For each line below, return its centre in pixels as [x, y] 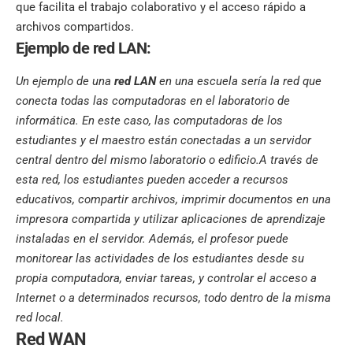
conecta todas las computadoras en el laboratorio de [153, 101]
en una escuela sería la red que [239, 82]
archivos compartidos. [75, 26]
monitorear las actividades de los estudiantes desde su [160, 259]
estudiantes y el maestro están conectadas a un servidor [163, 141]
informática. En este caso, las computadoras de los [149, 121]
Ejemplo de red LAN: [84, 48]
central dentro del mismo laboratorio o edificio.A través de [167, 160]
